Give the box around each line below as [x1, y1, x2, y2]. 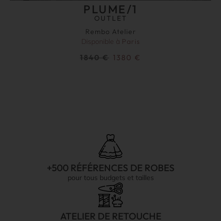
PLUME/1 [83, 2, 138, 17]
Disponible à [81, 37, 122, 46]
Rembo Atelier [85, 27, 136, 37]
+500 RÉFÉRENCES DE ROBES [46, 162, 175, 174]
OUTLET [94, 14, 127, 23]
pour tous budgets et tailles [67, 173, 154, 183]
